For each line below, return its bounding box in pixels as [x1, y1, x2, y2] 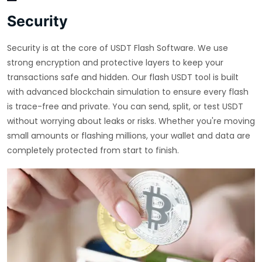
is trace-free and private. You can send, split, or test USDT [7, 101, 243, 113]
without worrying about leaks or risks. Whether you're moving [7, 115, 255, 127]
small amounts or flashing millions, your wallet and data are [7, 130, 250, 142]
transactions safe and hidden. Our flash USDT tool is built [7, 71, 239, 84]
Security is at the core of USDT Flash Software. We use [7, 42, 228, 54]
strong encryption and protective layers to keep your [7, 57, 223, 69]
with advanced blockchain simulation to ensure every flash [7, 86, 249, 98]
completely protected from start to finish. [7, 144, 179, 157]
